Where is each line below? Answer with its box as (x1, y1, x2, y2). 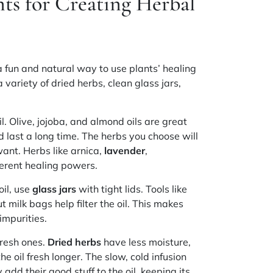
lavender (104, 144, 146, 157)
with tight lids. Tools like (76, 182, 188, 195)
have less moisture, (101, 235, 191, 248)
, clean (103, 76, 135, 89)
